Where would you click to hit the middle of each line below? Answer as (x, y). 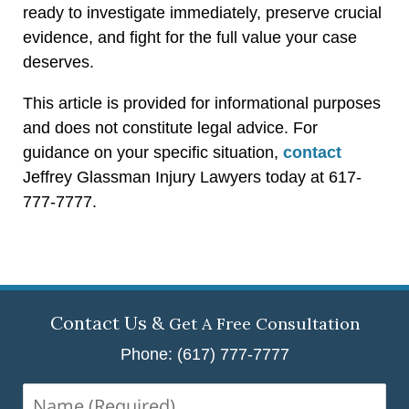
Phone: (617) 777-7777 (204, 354)
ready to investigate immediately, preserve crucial (202, 12)
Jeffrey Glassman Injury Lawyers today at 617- (192, 177)
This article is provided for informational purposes (202, 103)
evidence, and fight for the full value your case (190, 37)
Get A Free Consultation (264, 323)
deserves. (58, 62)
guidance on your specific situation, (153, 152)
